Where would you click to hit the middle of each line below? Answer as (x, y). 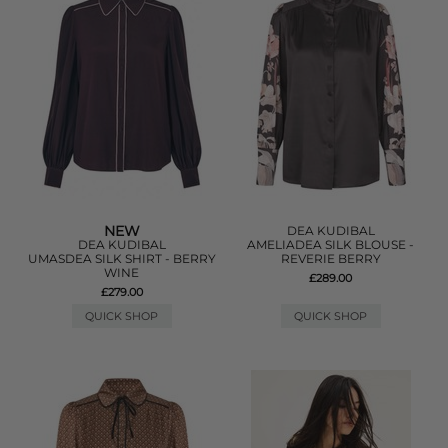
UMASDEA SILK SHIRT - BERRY (121, 258)
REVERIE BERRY (330, 258)
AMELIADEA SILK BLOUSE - (331, 244)
